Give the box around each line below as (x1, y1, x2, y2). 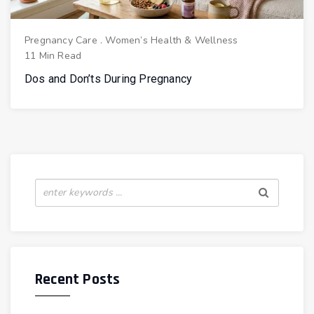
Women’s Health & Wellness (105, 33, 238, 47)
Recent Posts (35, 270, 121, 290)
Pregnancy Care (25, 33, 97, 47)
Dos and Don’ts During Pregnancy (25, 71, 193, 86)
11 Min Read (25, 48, 82, 62)
